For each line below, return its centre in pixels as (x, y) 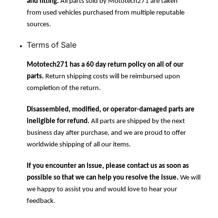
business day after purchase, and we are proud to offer (106, 133)
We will (190, 178)
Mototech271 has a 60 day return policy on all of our (105, 65)
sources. (39, 24)
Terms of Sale (52, 45)
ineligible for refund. (58, 121)
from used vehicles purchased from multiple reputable (106, 13)
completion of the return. (64, 88)
